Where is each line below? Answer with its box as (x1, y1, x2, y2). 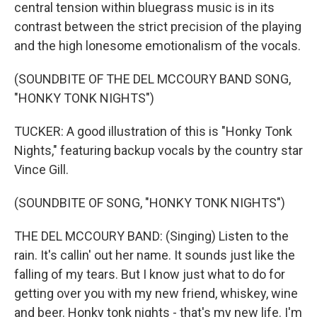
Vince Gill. (14, 162, 69, 177)
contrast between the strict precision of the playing (14, 19, 301, 34)
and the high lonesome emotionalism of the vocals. (14, 38, 301, 53)
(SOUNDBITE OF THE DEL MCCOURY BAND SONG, (14, 71, 291, 86)
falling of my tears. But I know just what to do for (14, 267, 285, 282)
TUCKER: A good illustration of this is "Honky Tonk (14, 124, 292, 139)
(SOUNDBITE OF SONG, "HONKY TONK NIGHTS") (14, 195, 285, 210)
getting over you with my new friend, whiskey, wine (14, 286, 298, 301)
